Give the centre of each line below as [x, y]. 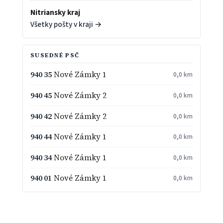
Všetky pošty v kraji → [66, 24]
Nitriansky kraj [55, 12]
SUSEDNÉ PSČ [55, 56]
